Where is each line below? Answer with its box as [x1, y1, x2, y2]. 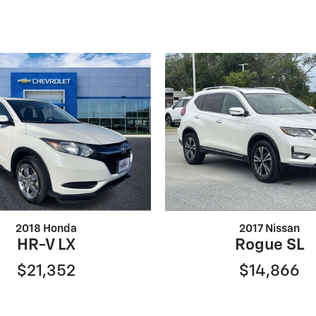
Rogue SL [235, 236, 305, 253]
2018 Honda [15, 223, 77, 234]
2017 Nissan [239, 223, 300, 234]
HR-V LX [16, 236, 75, 253]
